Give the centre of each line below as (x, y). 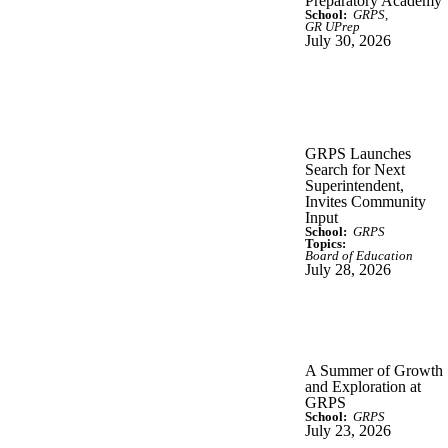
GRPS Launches (358, 153)
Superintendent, (354, 185)
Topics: (325, 243)
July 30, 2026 (348, 40)
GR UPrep (332, 26)
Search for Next (355, 169)
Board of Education (359, 255)
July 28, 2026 (348, 269)
